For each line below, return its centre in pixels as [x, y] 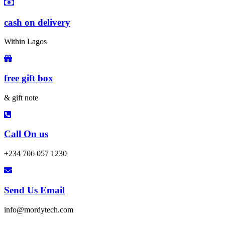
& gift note [21, 97]
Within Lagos [25, 42]
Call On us [26, 134]
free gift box [29, 78]
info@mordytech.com [39, 209]
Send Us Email [34, 190]
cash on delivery [37, 22]
